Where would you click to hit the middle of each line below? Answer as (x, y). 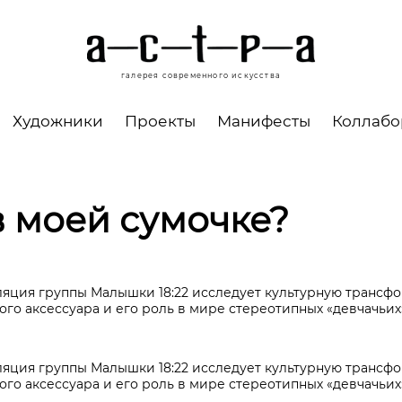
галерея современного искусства (201, 75)
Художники (58, 121)
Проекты (160, 121)
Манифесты (264, 121)
